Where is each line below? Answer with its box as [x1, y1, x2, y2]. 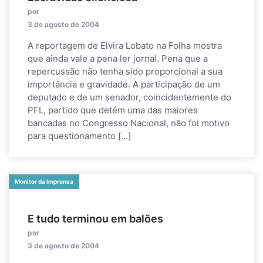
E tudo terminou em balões [28, 213, 163, 225]
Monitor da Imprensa [15, 178, 73, 185]
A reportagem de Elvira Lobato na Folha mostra [28, 40, 222, 51]
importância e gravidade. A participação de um [28, 79, 220, 90]
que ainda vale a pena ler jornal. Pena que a [28, 53, 208, 64]
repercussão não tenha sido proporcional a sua [28, 66, 222, 77]
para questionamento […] [28, 130, 131, 141]
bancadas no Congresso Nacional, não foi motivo [28, 117, 230, 129]
